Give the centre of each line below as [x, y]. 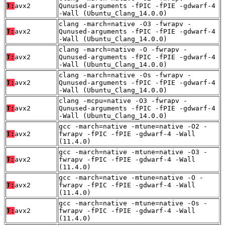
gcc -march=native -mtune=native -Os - [133, 203]
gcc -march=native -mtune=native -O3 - [133, 152]
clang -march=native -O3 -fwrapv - [125, 24]
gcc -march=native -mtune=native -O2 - [133, 127]
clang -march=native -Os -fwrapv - [125, 75]
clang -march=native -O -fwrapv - [123, 50]
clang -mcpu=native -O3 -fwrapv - [123, 101]
